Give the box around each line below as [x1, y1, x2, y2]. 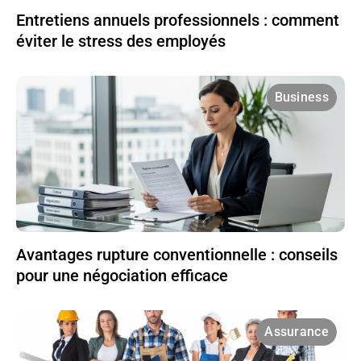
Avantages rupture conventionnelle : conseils [16, 245, 338, 265]
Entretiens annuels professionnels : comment [16, 10, 339, 31]
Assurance [264, 324, 329, 340]
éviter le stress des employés [16, 31, 226, 52]
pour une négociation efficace [16, 266, 228, 286]
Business [274, 89, 329, 106]
